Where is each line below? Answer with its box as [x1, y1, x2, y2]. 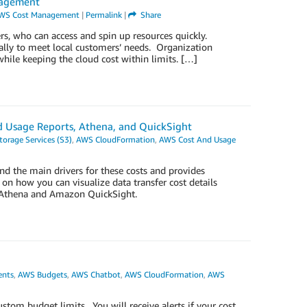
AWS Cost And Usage [158, 134, 236, 145]
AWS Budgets [17, 269, 67, 280]
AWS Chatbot [71, 269, 121, 280]
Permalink [85, 10, 122, 20]
